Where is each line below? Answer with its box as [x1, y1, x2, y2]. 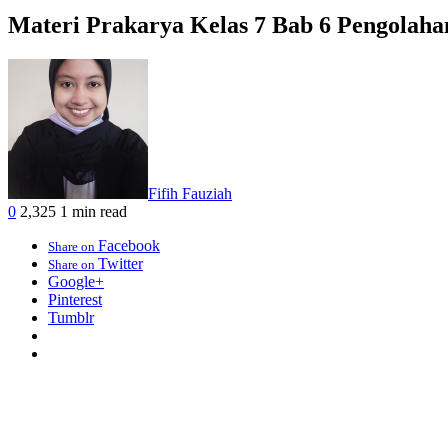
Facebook [98, 237, 160, 254]
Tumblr [48, 309, 94, 326]
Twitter [98, 255, 143, 272]
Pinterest [48, 291, 102, 308]
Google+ [48, 273, 104, 290]
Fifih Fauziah [148, 185, 232, 202]
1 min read [60, 203, 127, 220]
